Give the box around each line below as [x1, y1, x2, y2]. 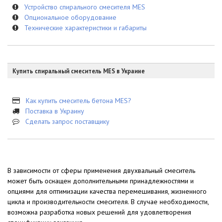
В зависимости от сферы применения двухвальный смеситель [7, 166, 195, 175]
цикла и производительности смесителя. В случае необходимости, [7, 197, 209, 206]
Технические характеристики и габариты [24, 23, 147, 32]
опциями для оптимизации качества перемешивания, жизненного [7, 186, 207, 196]
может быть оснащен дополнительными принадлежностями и [7, 176, 194, 185]
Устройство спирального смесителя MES [24, 2, 145, 11]
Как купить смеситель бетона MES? [26, 96, 131, 105]
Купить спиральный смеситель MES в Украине [12, 66, 145, 75]
